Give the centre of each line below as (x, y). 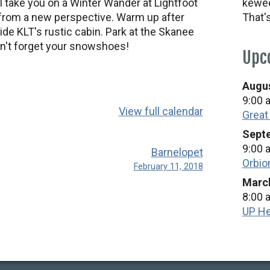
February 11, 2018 (168, 167)
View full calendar (161, 111)
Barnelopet (177, 152)
